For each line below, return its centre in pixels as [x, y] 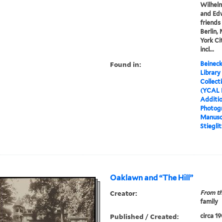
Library [210, 73]
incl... [207, 50]
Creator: [124, 193]
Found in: [126, 64]
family [209, 202]
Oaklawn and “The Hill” [152, 178]
